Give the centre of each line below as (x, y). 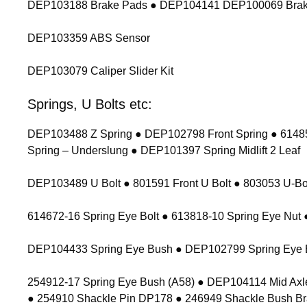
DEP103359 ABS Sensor (89, 38)
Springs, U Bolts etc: (90, 104)
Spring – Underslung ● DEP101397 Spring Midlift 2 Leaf (164, 150)
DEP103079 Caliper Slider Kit (100, 71)
